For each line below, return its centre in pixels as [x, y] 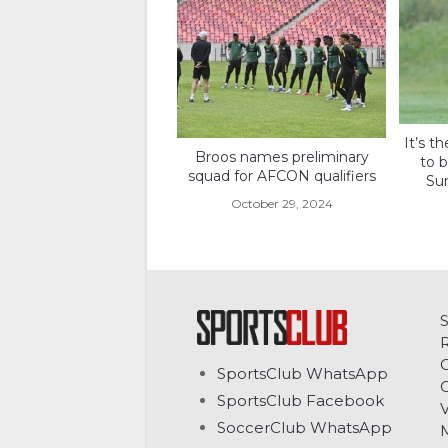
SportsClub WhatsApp [302, 374]
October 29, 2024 [281, 203]
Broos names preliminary [281, 156]
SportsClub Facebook [300, 401]
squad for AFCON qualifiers [281, 175]
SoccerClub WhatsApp [304, 428]
